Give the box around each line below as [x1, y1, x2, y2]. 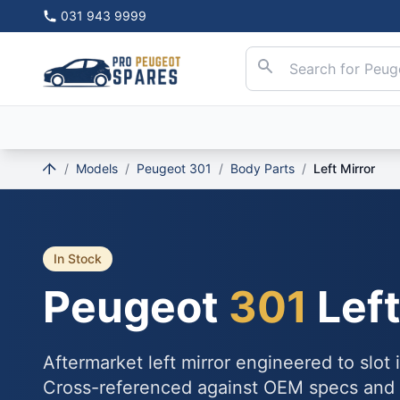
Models [76, 161, 118, 176]
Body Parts [230, 161, 295, 176]
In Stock [54, 251, 102, 266]
